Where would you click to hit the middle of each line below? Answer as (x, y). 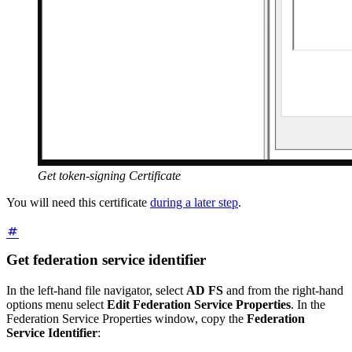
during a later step (194, 203)
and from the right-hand (283, 290)
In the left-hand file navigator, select (96, 290)
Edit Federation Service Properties (199, 304)
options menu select (57, 304)
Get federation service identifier (106, 260)
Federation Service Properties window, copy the (126, 318)
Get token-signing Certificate (109, 176)
